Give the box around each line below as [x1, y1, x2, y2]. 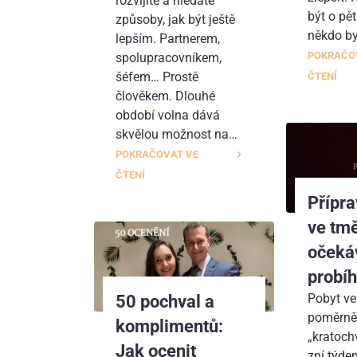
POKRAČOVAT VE [116, 147, 199, 160]
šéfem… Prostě [116, 69, 199, 84]
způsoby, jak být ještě [116, 11, 236, 27]
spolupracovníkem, [116, 49, 222, 65]
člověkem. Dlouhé [116, 88, 216, 104]
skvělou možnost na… [116, 126, 238, 142]
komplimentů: [116, 315, 224, 336]
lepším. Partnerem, [116, 30, 221, 46]
